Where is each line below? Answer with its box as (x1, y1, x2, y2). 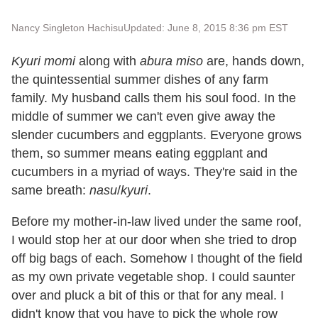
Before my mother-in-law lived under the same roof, (11, 214, 302, 229)
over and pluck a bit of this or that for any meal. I (11, 287, 284, 302)
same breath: (11, 182, 89, 197)
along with (75, 53, 140, 68)
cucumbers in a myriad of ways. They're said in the (11, 164, 297, 179)
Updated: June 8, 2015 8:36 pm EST (124, 21, 288, 33)
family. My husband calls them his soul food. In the (11, 90, 296, 105)
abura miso (140, 53, 203, 68)
